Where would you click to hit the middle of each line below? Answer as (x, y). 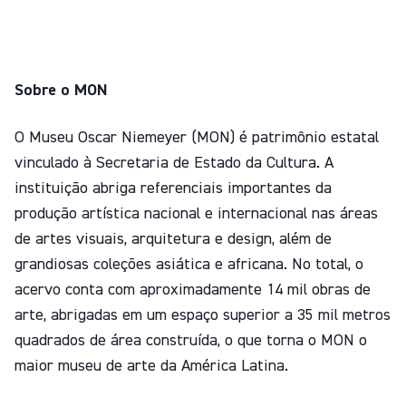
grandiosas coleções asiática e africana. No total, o (189, 265)
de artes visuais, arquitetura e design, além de (173, 239)
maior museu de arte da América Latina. (156, 366)
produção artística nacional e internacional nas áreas (196, 214)
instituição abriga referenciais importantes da (173, 188)
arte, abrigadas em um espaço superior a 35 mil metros (203, 315)
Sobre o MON (63, 91)
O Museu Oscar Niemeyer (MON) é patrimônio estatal (197, 138)
